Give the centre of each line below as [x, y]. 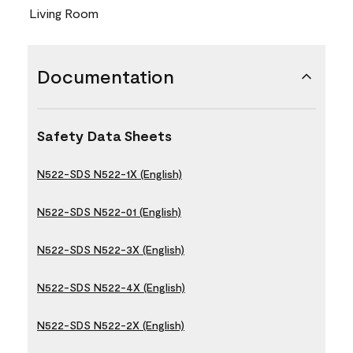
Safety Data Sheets [104, 135]
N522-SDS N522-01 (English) [109, 211]
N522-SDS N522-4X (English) [111, 287]
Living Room [64, 13]
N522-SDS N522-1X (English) [110, 173]
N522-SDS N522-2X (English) [111, 325]
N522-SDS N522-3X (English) [111, 249]
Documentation [106, 76]
